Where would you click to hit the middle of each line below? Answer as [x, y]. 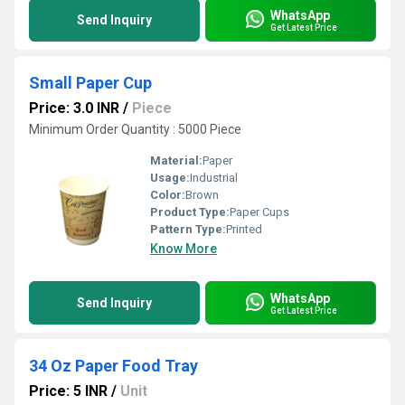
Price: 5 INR [68, 391]
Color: [168, 195]
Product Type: [190, 212]
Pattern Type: [188, 229]
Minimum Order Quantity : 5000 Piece [135, 129]
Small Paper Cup [90, 83]
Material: [176, 160]
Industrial [214, 178]
